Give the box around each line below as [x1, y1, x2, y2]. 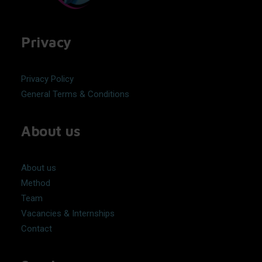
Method [21, 178, 50, 188]
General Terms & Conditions [21, 89, 129, 99]
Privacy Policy [21, 74, 74, 84]
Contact [21, 223, 52, 234]
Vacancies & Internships [21, 208, 115, 219]
